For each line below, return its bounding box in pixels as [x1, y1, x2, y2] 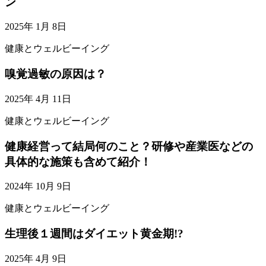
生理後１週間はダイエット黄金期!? [5, 227, 183, 240]
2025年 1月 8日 [5, 21, 66, 32]
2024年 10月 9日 [5, 181, 71, 192]
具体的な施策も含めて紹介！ [5, 155, 151, 168]
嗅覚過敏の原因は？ [5, 68, 106, 81]
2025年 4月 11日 [5, 93, 71, 104]
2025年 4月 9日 [5, 253, 66, 264]
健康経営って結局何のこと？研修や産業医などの [5, 140, 253, 153]
